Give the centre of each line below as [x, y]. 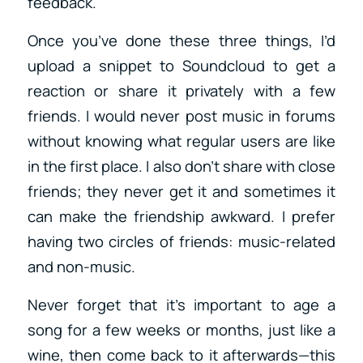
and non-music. [81, 266]
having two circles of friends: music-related [181, 241]
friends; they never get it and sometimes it [181, 191]
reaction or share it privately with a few [181, 90]
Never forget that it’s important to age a [181, 304]
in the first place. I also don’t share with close [181, 166]
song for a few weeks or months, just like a [181, 329]
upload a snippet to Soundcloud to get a [181, 65]
